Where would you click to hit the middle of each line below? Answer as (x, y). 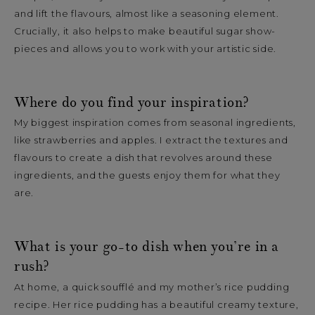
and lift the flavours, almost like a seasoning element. (147, 13)
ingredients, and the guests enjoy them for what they (147, 175)
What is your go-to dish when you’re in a (147, 247)
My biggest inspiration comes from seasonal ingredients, (155, 123)
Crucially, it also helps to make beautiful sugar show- (145, 31)
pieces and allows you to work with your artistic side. (146, 48)
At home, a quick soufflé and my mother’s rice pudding (152, 287)
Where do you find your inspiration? (131, 102)
